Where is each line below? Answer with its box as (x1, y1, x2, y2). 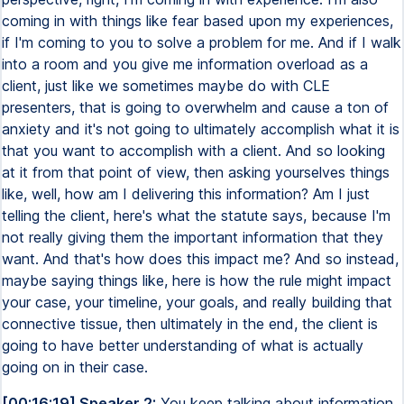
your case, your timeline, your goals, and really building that (2, 293, 392, 311)
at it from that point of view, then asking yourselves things (2, 163, 390, 181)
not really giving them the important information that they (2, 228, 383, 246)
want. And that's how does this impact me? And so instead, (2, 250, 399, 268)
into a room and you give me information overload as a (2, 55, 368, 73)
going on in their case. (2, 358, 148, 376)
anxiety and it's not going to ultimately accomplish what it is (2, 120, 399, 138)
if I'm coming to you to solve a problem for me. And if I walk (2, 33, 401, 51)
